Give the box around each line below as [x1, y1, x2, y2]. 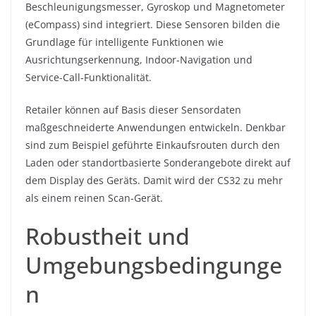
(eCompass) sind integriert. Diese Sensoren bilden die [25, 18, 280, 32]
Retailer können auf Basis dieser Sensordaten [25, 103, 241, 117]
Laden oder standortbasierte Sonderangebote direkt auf [25, 156, 291, 170]
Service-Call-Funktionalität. [25, 71, 152, 85]
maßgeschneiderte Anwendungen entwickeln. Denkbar [25, 121, 286, 135]
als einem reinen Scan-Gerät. [25, 191, 163, 205]
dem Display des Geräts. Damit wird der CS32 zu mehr [25, 174, 283, 188]
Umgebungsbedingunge [25, 250, 282, 281]
